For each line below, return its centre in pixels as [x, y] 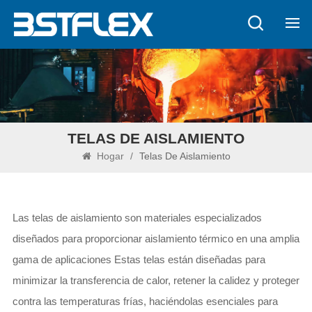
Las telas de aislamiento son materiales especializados [137, 217]
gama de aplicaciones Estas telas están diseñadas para [139, 259]
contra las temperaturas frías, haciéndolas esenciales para [145, 301]
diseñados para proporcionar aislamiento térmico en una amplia [156, 238]
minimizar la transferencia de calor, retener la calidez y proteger [156, 280]
